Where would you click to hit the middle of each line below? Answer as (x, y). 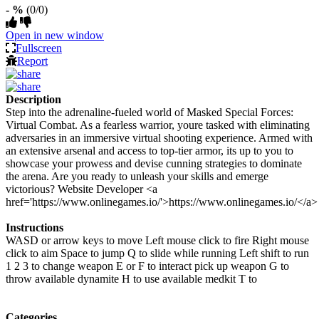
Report (32, 61)
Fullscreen (39, 48)
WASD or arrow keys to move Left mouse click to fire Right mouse (157, 240)
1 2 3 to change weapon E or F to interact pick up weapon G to (147, 266)
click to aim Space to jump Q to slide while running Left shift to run (157, 253)
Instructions (35, 227)
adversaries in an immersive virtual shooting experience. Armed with (159, 137)
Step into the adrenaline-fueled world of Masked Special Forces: (150, 112)
